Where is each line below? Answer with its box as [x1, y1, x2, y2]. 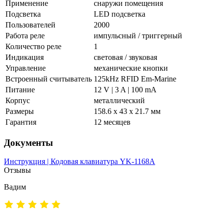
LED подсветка [94, 9, 145, 18]
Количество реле [5, 42, 61, 51]
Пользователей [5, 20, 55, 29]
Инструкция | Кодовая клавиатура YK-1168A [4, 157, 155, 166]
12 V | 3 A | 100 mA [94, 85, 157, 94]
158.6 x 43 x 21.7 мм [94, 107, 161, 115]
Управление [5, 63, 46, 72]
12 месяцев [94, 117, 131, 126]
